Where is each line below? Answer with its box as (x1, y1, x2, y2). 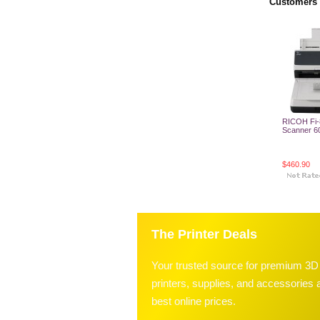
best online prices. (151, 295, 236, 307)
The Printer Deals (151, 227, 257, 241)
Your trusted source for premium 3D (151, 259, 319, 271)
